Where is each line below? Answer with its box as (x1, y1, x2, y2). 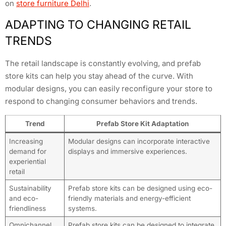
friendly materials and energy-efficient (68, 194, 191, 202)
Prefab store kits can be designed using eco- (68, 184, 212, 192)
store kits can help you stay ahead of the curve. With (5, 71, 193, 81)
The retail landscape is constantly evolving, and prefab (5, 59, 201, 69)
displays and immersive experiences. (68, 147, 187, 155)
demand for (9, 147, 46, 155)
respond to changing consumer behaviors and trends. (5, 96, 197, 106)
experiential (9, 157, 46, 165)
